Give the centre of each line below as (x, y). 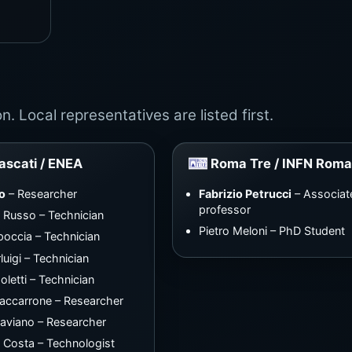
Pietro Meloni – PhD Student (272, 231)
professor (225, 209)
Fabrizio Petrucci (246, 193)
